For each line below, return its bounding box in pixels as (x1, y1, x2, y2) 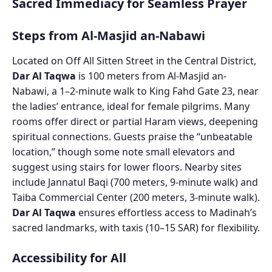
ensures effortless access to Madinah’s (76, 206, 257, 220)
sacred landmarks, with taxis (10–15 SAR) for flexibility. (12, 221, 260, 235)
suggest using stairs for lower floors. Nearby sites (12, 160, 242, 174)
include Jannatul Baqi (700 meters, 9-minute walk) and (12, 175, 258, 189)
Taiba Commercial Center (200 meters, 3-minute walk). (12, 191, 260, 205)
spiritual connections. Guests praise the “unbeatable (12, 130, 253, 144)
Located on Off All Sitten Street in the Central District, (12, 54, 256, 68)
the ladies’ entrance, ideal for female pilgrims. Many (12, 100, 250, 114)
